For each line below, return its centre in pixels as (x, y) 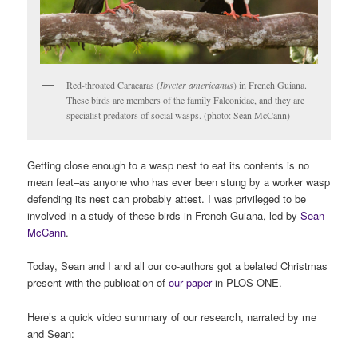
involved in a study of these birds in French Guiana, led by (164, 216)
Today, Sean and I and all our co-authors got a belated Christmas (178, 266)
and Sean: (51, 333)
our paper (191, 283)
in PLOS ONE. (247, 283)
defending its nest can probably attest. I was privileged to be (167, 199)
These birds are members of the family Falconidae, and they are (186, 100)
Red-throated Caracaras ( (113, 85)
